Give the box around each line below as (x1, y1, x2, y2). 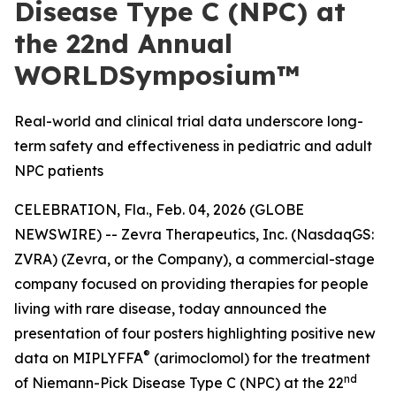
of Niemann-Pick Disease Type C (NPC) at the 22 (14, 374, 344, 392)
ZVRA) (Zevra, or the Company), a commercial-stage (14, 250, 375, 268)
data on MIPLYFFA (14, 349, 143, 367)
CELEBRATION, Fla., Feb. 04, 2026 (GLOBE (14, 201, 304, 218)
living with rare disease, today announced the (14, 300, 327, 317)
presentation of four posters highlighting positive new (14, 324, 376, 342)
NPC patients (14, 162, 103, 179)
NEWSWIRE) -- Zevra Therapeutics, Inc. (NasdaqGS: (14, 225, 374, 243)
